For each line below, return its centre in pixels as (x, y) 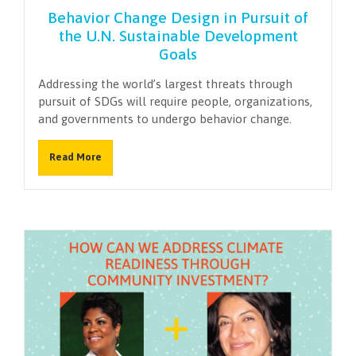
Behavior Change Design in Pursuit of (178, 17)
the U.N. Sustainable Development (178, 35)
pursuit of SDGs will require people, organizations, (175, 101)
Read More (75, 157)
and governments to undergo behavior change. (165, 118)
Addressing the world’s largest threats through (165, 83)
